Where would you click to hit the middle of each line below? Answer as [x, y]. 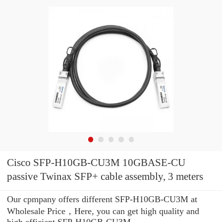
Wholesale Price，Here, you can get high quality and [103, 211]
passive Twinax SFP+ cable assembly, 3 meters [105, 177]
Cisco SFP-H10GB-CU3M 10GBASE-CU [96, 163]
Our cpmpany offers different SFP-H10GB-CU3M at [102, 199]
